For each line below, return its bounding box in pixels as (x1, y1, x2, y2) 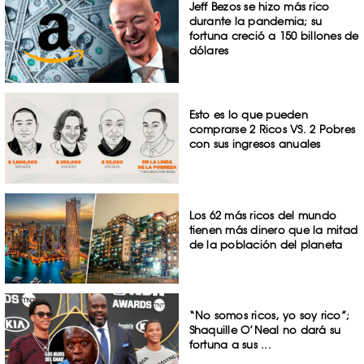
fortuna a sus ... (188, 338, 271, 352)
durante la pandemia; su (188, 15, 323, 28)
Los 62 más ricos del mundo (188, 208, 337, 222)
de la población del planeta (188, 237, 343, 251)
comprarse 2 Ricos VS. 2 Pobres (188, 122, 356, 136)
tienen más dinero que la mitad (188, 223, 358, 236)
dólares (188, 44, 229, 58)
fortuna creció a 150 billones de (188, 29, 359, 43)
